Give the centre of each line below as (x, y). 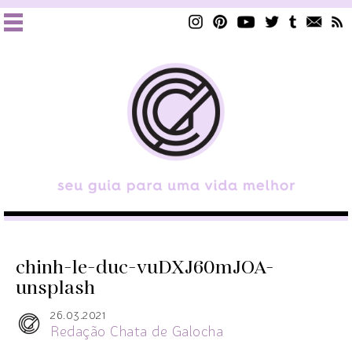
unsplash (55, 288)
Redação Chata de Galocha (137, 332)
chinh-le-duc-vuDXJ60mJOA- (145, 268)
